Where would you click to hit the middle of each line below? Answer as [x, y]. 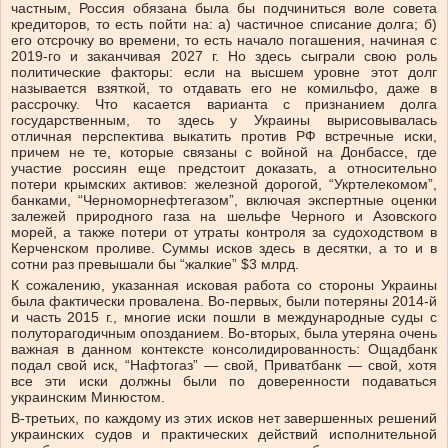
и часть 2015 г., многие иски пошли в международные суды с [224, 317]
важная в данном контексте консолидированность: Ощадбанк [224, 349]
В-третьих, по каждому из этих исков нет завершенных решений [224, 418]
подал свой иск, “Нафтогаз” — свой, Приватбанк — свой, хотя [224, 365]
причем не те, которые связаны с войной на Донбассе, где [224, 152]
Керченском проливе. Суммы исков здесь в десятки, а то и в [224, 248]
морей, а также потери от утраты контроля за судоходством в [224, 232]
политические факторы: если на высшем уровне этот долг [224, 72]
